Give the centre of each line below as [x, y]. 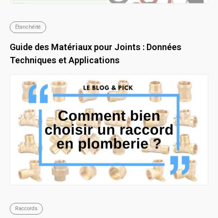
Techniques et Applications [65, 60]
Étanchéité [28, 27]
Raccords [26, 209]
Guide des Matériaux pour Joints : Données [96, 47]
